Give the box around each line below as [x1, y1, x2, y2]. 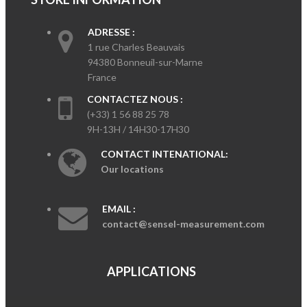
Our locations [100, 163, 164, 175]
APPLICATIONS [106, 264, 231, 280]
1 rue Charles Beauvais [87, 41, 185, 53]
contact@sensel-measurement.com [101, 218, 265, 230]
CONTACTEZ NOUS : [86, 93, 183, 106]
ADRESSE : [87, 26, 135, 38]
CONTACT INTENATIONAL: [100, 148, 228, 160]
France [87, 71, 116, 84]
